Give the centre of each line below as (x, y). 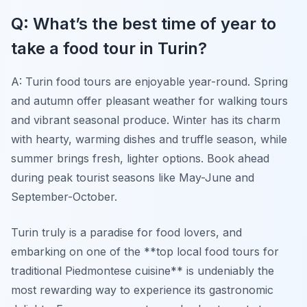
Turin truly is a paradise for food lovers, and (126, 232)
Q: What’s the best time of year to (144, 23)
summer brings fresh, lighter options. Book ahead (140, 158)
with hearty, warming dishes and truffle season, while (149, 139)
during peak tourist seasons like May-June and (133, 177)
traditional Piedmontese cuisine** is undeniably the (143, 270)
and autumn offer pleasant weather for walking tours (149, 100)
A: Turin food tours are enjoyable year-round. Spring (149, 81)
